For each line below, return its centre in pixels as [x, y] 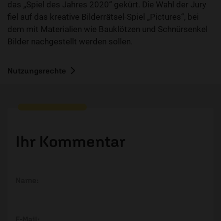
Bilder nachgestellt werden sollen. [70, 42]
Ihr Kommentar [71, 141]
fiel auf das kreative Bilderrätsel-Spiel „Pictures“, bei [103, 17]
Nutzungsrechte [37, 70]
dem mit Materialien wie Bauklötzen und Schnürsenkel [108, 29]
